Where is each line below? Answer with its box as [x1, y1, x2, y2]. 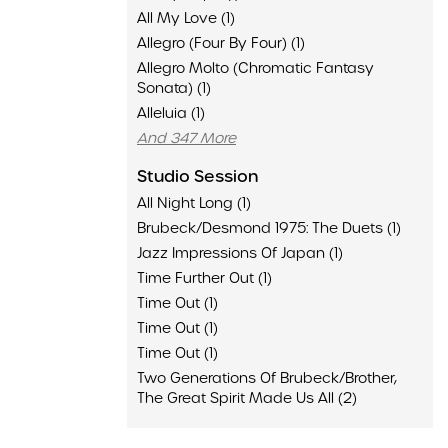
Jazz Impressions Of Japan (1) [137, 244, 343, 262]
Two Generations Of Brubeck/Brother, [137, 369, 397, 387]
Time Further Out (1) [137, 269, 272, 287]
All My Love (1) [137, 9, 235, 27]
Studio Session [137, 166, 258, 187]
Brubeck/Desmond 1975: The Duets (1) [137, 219, 401, 237]
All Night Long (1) [137, 194, 251, 212]
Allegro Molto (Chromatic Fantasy [137, 59, 374, 77]
